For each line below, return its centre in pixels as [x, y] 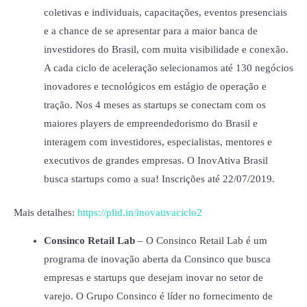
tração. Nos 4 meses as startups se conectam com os [155, 105]
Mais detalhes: [46, 212]
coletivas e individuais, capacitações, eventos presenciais [165, 13]
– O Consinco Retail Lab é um [201, 241]
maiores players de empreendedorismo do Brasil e [150, 124]
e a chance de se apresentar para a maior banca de [150, 31]
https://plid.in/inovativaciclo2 [140, 212]
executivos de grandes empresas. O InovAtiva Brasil [156, 161]
